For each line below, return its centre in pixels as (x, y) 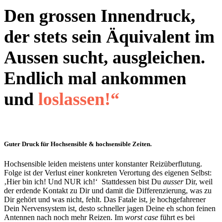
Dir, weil (198, 181)
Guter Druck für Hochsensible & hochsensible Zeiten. (78, 144)
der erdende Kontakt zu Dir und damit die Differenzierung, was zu (108, 190)
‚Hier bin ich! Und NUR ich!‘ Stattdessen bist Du (83, 181)
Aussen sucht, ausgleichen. (105, 58)
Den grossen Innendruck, (100, 16)
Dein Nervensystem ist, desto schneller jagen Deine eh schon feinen (110, 208)
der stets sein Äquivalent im (109, 37)
